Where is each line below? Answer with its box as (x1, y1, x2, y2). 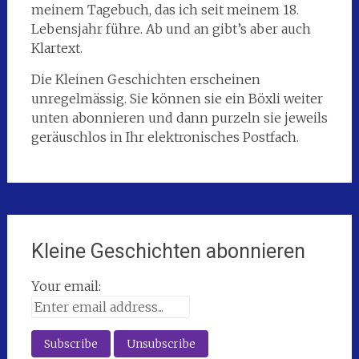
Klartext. (30, 39, 83, 56)
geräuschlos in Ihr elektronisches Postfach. (30, 128, 299, 145)
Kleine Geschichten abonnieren (30, 239, 305, 263)
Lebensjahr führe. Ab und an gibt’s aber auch (30, 20, 311, 37)
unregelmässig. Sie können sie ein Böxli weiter (30, 90, 323, 107)
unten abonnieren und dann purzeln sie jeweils (30, 109, 328, 126)
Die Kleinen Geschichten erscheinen (30, 71, 260, 87)
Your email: (30, 277, 101, 294)
